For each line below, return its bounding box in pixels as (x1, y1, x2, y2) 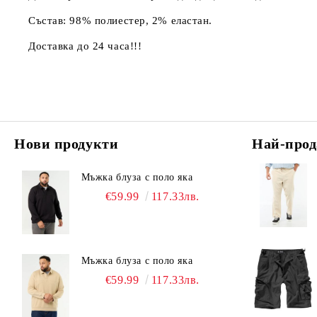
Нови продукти (14, 136, 119, 151)
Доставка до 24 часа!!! (28, 40, 142, 52)
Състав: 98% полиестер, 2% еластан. (28, 15, 213, 26)
